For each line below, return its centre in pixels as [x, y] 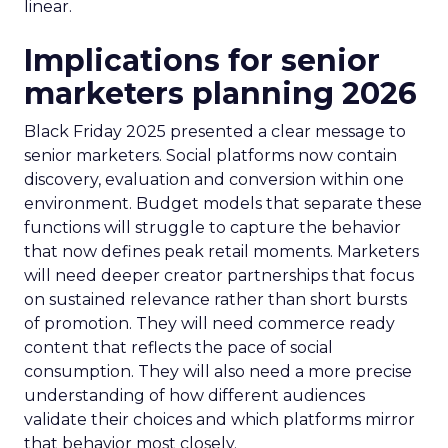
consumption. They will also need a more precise [218, 371]
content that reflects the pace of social [178, 347]
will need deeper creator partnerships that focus [219, 275]
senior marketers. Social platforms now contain [210, 155]
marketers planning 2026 [220, 93]
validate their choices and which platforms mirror [219, 419]
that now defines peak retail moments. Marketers [221, 251]
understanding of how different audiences [194, 395]
